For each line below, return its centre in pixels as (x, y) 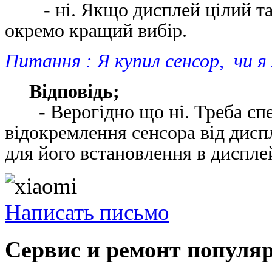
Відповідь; (62, 91)
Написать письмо (87, 212)
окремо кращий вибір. (96, 30)
